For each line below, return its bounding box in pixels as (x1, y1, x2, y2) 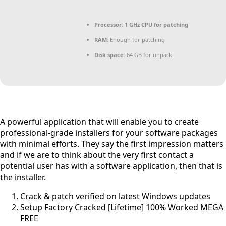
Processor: (94, 20, 123, 28)
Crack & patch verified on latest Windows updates (20, 190, 210, 202)
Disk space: (94, 50, 125, 59)
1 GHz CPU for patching (123, 20, 188, 28)
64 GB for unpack (125, 50, 172, 59)
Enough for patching (108, 35, 165, 43)
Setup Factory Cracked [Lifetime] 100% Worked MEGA (20, 201, 223, 213)
